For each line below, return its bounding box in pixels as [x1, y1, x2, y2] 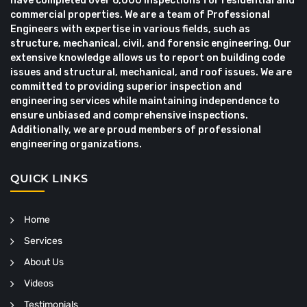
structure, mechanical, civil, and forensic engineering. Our [10, 38, 291, 49]
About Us [24, 256, 64, 268]
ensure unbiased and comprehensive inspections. [10, 110, 248, 121]
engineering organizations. [10, 138, 142, 150]
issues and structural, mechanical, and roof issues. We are [10, 66, 292, 78]
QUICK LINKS [10, 172, 88, 185]
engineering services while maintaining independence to [10, 95, 280, 107]
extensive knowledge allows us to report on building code [10, 52, 285, 64]
